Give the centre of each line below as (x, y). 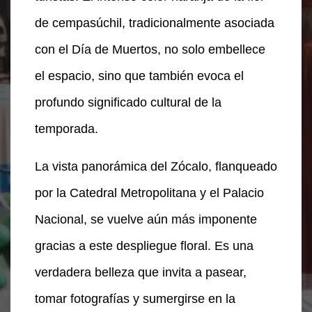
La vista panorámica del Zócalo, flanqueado (156, 166)
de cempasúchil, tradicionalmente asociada (155, 23)
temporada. (67, 128)
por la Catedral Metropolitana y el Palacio (149, 193)
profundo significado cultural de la (128, 102)
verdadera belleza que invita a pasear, (141, 272)
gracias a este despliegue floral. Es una (144, 245)
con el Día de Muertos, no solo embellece (150, 49)
